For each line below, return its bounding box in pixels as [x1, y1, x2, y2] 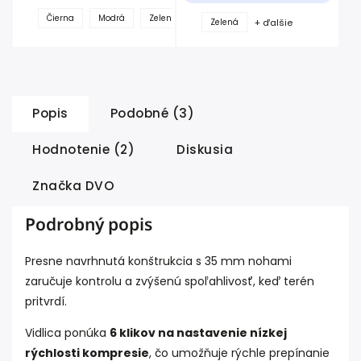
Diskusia [176, 141, 233, 159]
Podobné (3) [110, 105, 194, 122]
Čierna [47, 13, 74, 24]
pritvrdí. [25, 293, 67, 310]
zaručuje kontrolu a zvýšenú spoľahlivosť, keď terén [25, 273, 314, 290]
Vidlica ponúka [25, 325, 110, 342]
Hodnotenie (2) [32, 141, 135, 159]
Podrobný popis [25, 213, 152, 236]
